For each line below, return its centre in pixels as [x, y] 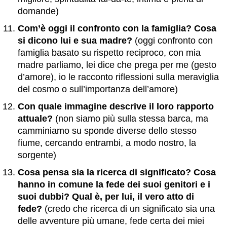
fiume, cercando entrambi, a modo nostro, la [107, 143]
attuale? [35, 119]
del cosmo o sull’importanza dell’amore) [98, 89]
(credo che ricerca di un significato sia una [128, 209]
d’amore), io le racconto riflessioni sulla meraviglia [118, 77]
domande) [38, 11]
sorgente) [37, 155]
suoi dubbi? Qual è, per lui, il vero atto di [106, 197]
